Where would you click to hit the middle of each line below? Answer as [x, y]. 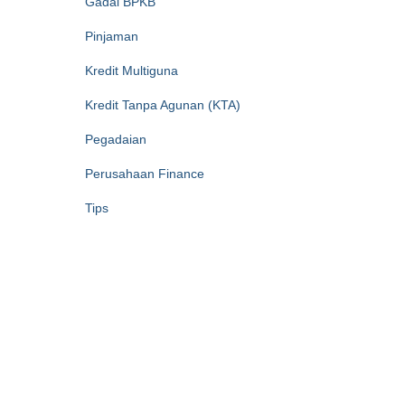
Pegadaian [115, 139]
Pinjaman [111, 36]
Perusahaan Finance [144, 174]
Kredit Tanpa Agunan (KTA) [162, 105]
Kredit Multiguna [131, 71]
